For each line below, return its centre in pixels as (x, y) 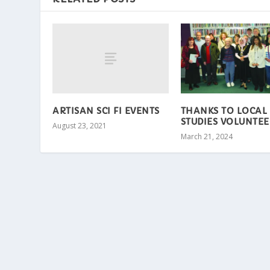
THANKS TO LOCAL (224, 111)
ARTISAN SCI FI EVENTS (106, 111)
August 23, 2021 (80, 125)
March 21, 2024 (206, 136)
